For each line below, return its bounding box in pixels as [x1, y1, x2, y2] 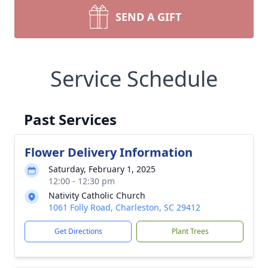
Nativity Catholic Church [48, 190, 145, 201]
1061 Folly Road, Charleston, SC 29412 [48, 202, 200, 213]
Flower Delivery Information [25, 144, 193, 160]
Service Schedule [50, 64, 218, 93]
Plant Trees [171, 226, 209, 236]
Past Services [24, 109, 117, 129]
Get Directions [54, 226, 102, 236]
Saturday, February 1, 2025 [48, 163, 156, 175]
